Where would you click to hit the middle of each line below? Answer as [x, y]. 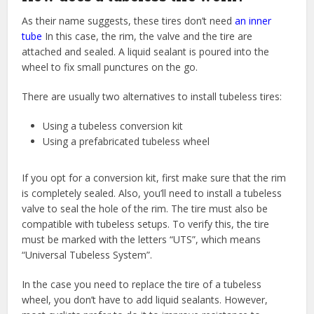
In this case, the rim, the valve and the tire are [148, 36]
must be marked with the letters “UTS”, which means [142, 239]
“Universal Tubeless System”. [87, 254]
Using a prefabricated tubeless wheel [127, 141]
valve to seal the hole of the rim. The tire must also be [145, 208]
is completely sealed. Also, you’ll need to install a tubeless [152, 193]
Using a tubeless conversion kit [113, 125]
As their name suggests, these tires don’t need [129, 20]
